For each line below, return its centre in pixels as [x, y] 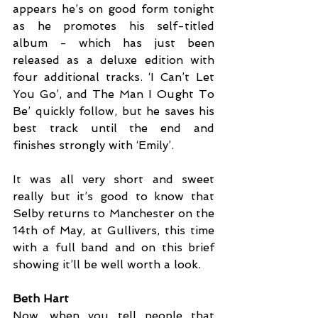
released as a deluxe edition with [114, 60]
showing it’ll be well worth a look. [107, 265]
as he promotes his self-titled [114, 26]
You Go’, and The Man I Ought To [114, 94]
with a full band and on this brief [114, 248]
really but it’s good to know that [114, 197]
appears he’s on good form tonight [114, 9]
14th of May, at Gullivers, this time [114, 231]
